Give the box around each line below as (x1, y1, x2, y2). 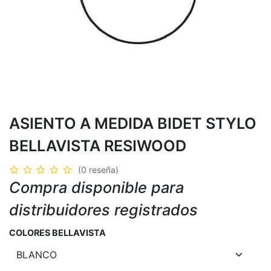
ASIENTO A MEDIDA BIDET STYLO (9, 114, 256, 132)
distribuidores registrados (9, 200, 198, 219)
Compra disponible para (9, 178, 184, 197)
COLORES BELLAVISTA (9, 227, 106, 238)
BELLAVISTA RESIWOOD (9, 136, 186, 155)
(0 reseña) (78, 164, 119, 175)
